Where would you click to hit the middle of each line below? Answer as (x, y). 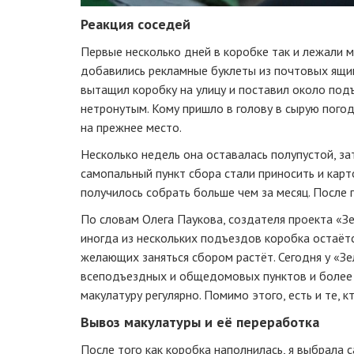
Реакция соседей (136, 24)
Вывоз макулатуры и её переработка (200, 322)
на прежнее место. (131, 128)
